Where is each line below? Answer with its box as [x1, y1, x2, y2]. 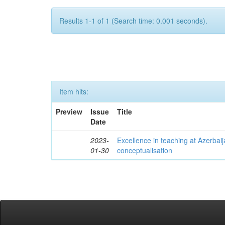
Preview [56, 106, 83, 117]
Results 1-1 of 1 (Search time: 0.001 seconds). [59, 16, 207, 26]
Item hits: [59, 86, 88, 96]
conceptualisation [117, 145, 173, 155]
